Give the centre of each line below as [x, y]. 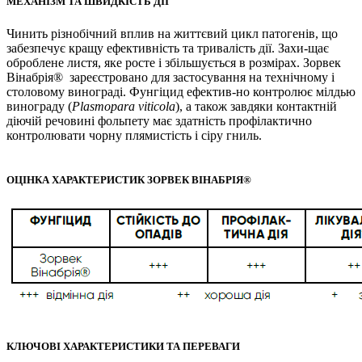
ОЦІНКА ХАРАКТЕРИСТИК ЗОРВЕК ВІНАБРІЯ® [129, 179]
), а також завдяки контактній [256, 106]
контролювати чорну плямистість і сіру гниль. [134, 135]
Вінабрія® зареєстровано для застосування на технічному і [170, 77]
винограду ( [39, 106]
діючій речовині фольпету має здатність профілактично [159, 120]
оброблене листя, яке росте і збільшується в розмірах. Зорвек [174, 62]
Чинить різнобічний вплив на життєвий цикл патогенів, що [172, 33]
